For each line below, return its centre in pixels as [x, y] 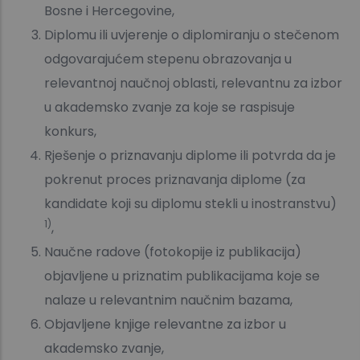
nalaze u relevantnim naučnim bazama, [168, 301]
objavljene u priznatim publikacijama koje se [182, 276]
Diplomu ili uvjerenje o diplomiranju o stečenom [192, 35]
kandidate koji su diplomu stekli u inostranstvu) [190, 204]
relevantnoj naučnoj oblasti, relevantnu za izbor [193, 84]
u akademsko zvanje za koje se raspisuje [170, 108]
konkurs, [70, 132]
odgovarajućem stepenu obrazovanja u [168, 59]
